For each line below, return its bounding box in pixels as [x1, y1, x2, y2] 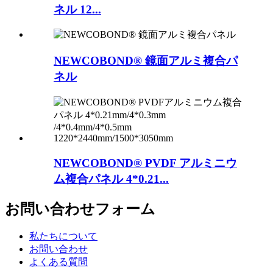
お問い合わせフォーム [5, 200, 155, 217]
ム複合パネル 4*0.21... [54, 172, 169, 185]
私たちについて [29, 231, 97, 242]
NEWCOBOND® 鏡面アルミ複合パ [54, 54, 238, 68]
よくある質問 [29, 257, 88, 268]
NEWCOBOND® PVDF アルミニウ [54, 156, 237, 169]
